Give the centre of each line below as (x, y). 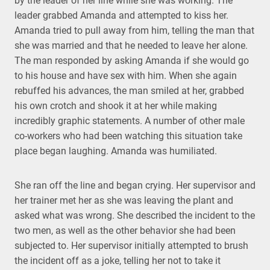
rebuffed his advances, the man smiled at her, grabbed (129, 91)
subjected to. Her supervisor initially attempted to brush (131, 246)
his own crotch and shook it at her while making (116, 106)
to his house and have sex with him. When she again (126, 76)
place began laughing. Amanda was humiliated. (116, 151)
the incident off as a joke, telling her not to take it (118, 261)
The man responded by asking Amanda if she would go (132, 61)
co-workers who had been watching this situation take (128, 136)
